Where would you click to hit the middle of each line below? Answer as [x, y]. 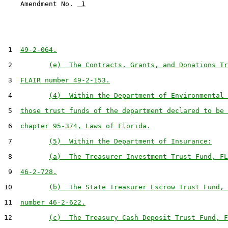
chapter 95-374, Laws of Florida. [85, 126]
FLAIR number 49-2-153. [65, 80]
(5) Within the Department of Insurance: [130, 141]
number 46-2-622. [53, 202]
